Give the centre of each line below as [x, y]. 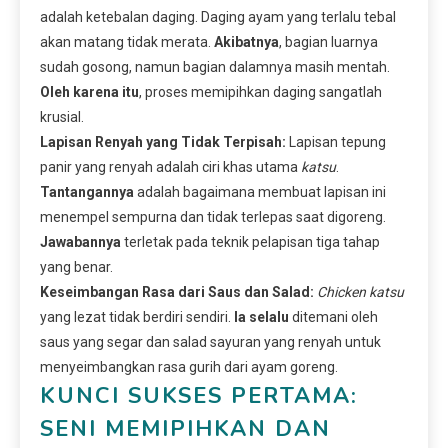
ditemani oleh [333, 316]
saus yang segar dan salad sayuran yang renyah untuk [210, 341]
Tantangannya [87, 191]
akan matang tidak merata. [127, 41]
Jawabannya [80, 241]
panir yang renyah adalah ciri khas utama [170, 166]
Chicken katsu [360, 291]
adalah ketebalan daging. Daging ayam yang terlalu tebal [218, 16]
